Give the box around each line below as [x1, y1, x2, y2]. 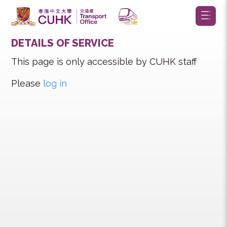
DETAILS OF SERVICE [12, 41, 127, 55]
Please [12, 87, 48, 99]
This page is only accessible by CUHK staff [12, 62, 219, 74]
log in [48, 87, 75, 99]
